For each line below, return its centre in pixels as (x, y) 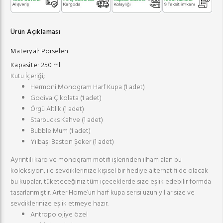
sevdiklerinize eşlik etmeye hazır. (59, 204)
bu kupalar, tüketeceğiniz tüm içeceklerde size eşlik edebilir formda (111, 182)
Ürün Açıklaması (36, 32)
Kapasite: (25, 65)
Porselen (54, 51)
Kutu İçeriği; (28, 76)
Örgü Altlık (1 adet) (57, 109)
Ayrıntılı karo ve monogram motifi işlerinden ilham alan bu (96, 160)
